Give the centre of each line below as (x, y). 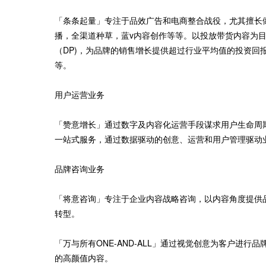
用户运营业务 (80, 94)
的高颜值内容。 (84, 258)
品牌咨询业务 (80, 169)
